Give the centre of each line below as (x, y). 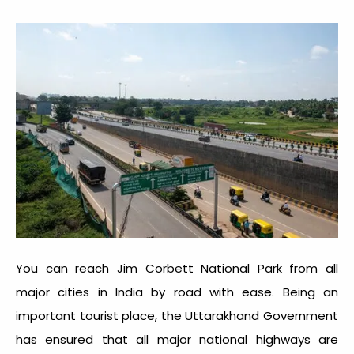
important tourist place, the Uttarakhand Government (177, 316)
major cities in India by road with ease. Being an (177, 292)
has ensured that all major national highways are (177, 340)
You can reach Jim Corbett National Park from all (177, 269)
